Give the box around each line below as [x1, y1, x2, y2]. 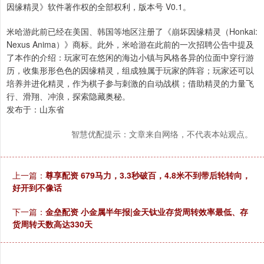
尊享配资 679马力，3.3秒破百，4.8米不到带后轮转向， [45, 169, 250, 181]
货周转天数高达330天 [12, 218, 93, 230]
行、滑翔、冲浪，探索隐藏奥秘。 [6, 90, 130, 103]
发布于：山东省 [6, 103, 64, 115]
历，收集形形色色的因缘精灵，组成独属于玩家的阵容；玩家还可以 [6, 64, 254, 77]
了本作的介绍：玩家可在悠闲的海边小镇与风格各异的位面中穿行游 [6, 51, 254, 64]
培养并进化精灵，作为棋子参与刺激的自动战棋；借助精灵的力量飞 [6, 77, 254, 90]
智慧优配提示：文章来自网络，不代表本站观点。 [71, 128, 253, 140]
